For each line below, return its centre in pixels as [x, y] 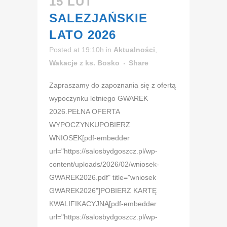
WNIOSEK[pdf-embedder [89, 138]
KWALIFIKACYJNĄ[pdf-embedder [103, 203]
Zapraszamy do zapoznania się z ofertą [112, 85]
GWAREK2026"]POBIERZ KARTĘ [103, 190]
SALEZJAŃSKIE [98, 18]
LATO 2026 [83, 34]
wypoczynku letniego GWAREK [99, 98]
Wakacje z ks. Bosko [84, 63]
